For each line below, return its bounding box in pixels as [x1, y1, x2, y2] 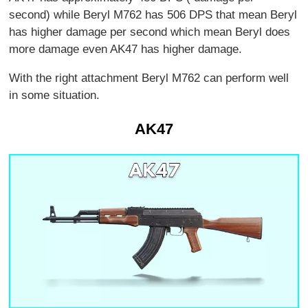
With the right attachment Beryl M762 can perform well [9, 71, 289, 85]
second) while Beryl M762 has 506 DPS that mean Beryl [9, 8, 298, 21]
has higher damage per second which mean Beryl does [9, 25, 291, 38]
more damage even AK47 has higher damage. [9, 42, 243, 56]
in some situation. [9, 88, 100, 102]
